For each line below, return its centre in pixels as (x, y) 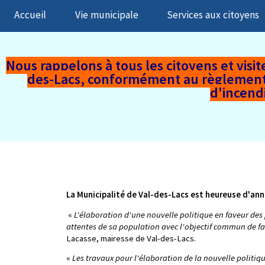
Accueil (30, 15)
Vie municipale (106, 15)
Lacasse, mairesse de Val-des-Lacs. (131, 238)
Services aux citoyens (213, 15)
